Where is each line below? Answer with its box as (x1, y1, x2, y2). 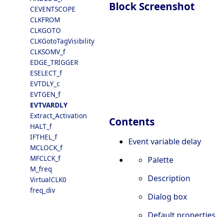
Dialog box (148, 191, 187, 202)
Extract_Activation (30, 111, 87, 120)
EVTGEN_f (30, 90, 61, 99)
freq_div (30, 186, 55, 195)
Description (148, 173, 190, 184)
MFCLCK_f (30, 154, 61, 163)
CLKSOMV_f (30, 47, 65, 56)
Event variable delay (128, 136, 201, 147)
